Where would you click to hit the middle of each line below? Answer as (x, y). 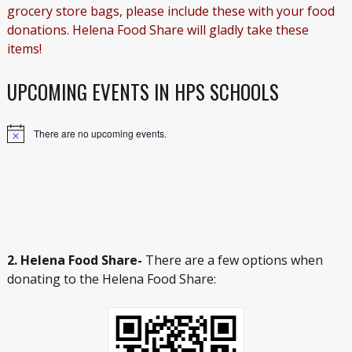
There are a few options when (234, 260)
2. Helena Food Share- (76, 260)
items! (24, 49)
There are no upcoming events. (100, 134)
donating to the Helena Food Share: (111, 279)
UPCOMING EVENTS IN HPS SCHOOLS (143, 92)
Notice (20, 138)
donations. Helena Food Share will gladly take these (158, 30)
